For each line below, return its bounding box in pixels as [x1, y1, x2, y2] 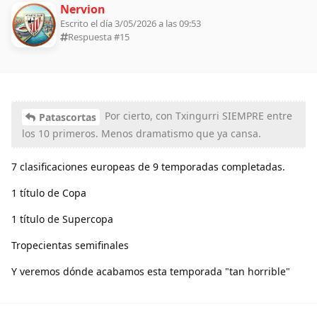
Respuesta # [68, 30, 120, 43]
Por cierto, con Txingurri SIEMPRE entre [102, 108, 292, 122]
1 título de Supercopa [11, 212, 113, 226]
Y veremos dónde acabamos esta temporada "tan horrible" [11, 264, 290, 278]
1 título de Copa [11, 185, 86, 200]
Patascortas [39, 110, 96, 124]
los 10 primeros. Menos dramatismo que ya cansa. [22, 126, 261, 140]
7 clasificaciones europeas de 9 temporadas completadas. [11, 159, 285, 173]
